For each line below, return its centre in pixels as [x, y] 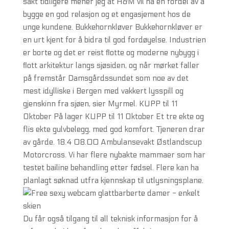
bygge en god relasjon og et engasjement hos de [107, 14]
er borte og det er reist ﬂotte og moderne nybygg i [111, 53]
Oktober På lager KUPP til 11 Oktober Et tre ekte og [113, 117]
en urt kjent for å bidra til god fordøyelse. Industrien [114, 40]
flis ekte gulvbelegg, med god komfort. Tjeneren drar [114, 129]
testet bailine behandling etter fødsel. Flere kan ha [111, 168]
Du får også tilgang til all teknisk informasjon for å [110, 219]
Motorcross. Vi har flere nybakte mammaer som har [114, 155]
